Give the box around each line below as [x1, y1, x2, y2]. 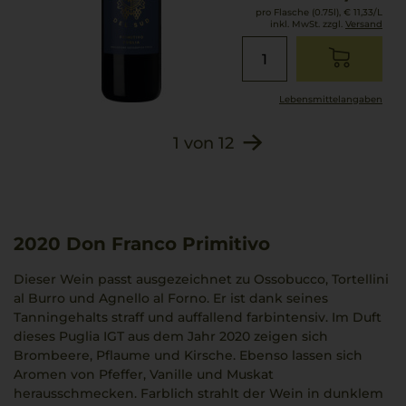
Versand [345, 18, 382, 30]
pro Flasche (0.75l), [256, 6, 341, 18]
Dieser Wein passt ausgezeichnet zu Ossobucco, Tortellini [14, 271, 389, 287]
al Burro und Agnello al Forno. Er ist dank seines [14, 290, 328, 306]
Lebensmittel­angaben [279, 93, 382, 105]
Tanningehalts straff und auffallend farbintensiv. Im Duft [14, 309, 382, 325]
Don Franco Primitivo [66, 233, 270, 255]
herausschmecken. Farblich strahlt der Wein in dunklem [14, 385, 383, 401]
